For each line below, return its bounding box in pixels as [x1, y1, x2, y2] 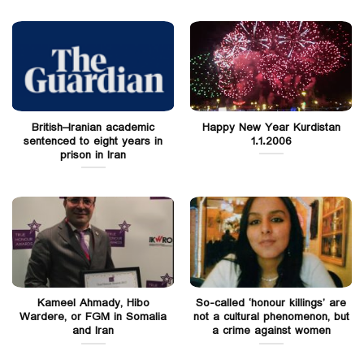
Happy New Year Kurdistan [201, 118, 340, 136]
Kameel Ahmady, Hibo [37, 294, 149, 313]
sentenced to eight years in [24, 132, 162, 150]
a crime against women [211, 322, 331, 340]
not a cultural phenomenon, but [193, 308, 349, 327]
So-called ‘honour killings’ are [196, 294, 346, 313]
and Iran [72, 322, 114, 340]
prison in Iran [60, 145, 126, 164]
